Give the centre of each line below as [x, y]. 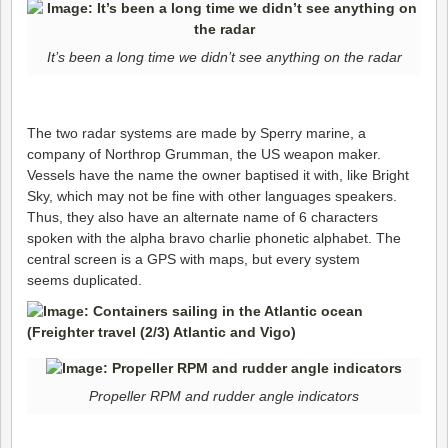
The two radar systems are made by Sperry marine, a [196, 133]
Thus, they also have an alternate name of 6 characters [202, 217]
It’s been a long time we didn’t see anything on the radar [224, 56]
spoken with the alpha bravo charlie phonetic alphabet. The [214, 238]
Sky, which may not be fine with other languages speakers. [212, 196]
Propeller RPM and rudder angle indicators [224, 395]
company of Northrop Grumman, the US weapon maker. [204, 154]
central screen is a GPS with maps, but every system [193, 259]
